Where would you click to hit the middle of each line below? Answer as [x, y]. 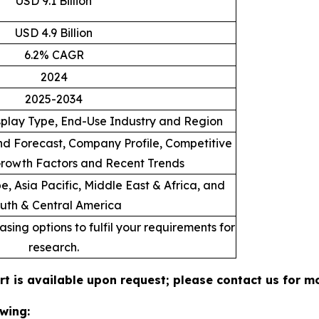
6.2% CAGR [54, 54]
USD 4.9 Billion [54, 32]
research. [54, 247]
